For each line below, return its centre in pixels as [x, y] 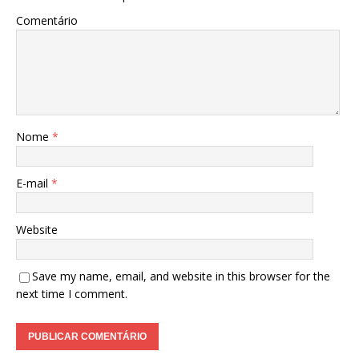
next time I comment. [72, 293]
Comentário [47, 20]
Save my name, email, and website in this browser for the [181, 276]
